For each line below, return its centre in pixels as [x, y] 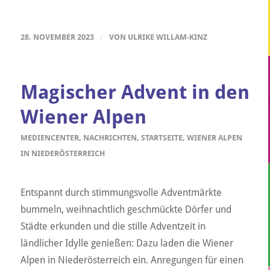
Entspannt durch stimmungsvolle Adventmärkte [121, 193]
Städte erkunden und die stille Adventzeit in [113, 227]
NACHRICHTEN [110, 137]
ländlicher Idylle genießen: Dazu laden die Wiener [127, 243]
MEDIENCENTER [49, 137]
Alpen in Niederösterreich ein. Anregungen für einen [132, 260]
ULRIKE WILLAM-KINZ [167, 37]
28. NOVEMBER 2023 [57, 37]
